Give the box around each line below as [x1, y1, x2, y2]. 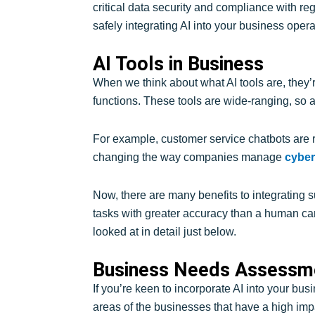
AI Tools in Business [93, 52, 264, 75]
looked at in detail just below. [93, 225, 236, 238]
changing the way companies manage [93, 150, 285, 163]
